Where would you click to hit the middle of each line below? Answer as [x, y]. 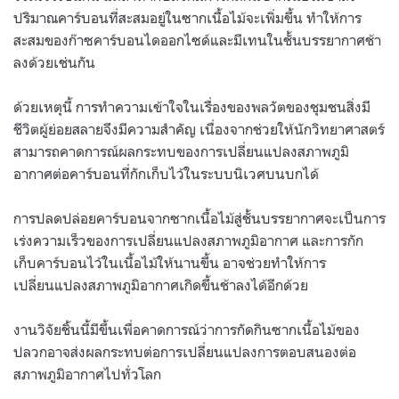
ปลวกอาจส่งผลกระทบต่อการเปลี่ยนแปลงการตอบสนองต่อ [185, 351]
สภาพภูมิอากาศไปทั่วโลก [87, 374]
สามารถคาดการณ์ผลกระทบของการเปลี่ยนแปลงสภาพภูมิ [181, 151]
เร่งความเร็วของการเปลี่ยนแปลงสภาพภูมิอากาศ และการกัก [188, 240]
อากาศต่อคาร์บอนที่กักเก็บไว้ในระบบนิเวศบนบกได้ [168, 173]
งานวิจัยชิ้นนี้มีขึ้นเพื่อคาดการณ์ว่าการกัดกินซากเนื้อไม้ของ [187, 329]
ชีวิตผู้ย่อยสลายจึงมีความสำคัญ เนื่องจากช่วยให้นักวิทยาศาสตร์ [199, 129]
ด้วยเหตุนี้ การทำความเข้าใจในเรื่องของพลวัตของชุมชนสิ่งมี [192, 106]
